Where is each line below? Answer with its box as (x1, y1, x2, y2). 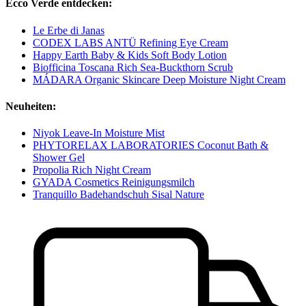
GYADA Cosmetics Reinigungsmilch (33, 176, 195, 189)
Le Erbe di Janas (33, 24, 105, 36)
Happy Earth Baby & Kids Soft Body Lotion (33, 48, 227, 61)
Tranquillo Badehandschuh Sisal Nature (33, 189, 204, 201)
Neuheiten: (5, 100, 56, 112)
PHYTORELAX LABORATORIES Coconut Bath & (33, 139, 268, 152)
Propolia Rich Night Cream (33, 164, 151, 176)
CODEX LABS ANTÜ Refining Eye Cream (33, 36, 228, 48)
